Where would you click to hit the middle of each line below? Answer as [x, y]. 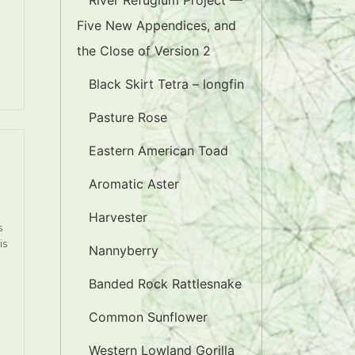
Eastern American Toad [158, 151]
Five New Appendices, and [157, 25]
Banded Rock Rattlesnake [165, 284]
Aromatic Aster [134, 184]
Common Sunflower [148, 317]
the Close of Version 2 [144, 51]
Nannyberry [124, 250]
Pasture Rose [128, 117]
